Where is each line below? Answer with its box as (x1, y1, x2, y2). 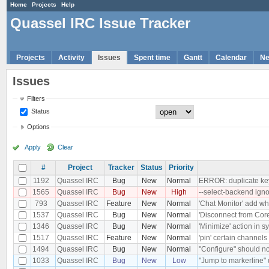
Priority (169, 163, 194, 172)
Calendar (216, 53, 247, 62)
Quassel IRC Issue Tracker (10, 15, 190, 32)
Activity (58, 53, 85, 62)
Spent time (134, 53, 171, 62)
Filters (27, 94, 46, 102)
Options (27, 123, 50, 131)
